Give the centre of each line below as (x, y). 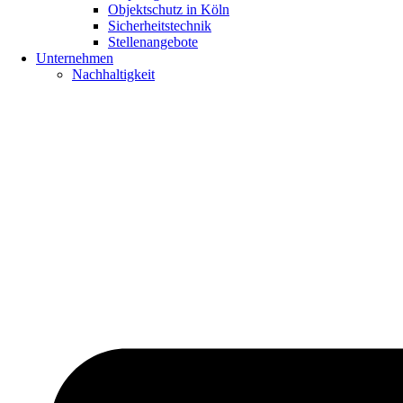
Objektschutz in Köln (169, 9)
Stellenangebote (153, 42)
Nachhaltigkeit (113, 74)
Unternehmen (75, 58)
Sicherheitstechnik (160, 26)
